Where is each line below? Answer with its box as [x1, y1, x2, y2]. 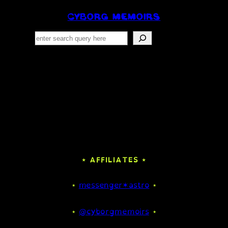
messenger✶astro [78, 178, 150, 192]
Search [34, 29, 61, 43]
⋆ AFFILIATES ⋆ [81, 153, 147, 166]
